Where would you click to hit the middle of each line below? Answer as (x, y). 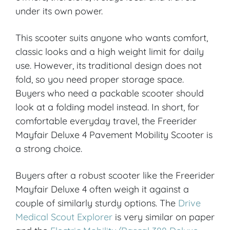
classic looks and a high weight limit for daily (110, 52)
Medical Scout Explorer (64, 217)
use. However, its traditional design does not (109, 66)
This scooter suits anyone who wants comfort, (112, 38)
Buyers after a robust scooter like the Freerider (115, 176)
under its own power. (59, 11)
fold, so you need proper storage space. (100, 80)
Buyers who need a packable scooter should (110, 93)
